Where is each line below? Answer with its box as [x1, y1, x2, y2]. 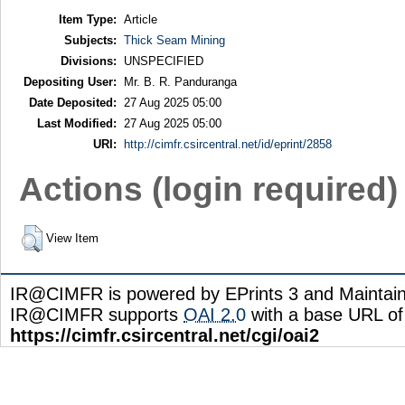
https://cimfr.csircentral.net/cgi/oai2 [10, 325, 319, 346]
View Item [45, 231, 99, 246]
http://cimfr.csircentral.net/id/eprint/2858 [123, 137, 332, 152]
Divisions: [60, 54, 117, 69]
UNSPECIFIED [123, 54, 203, 69]
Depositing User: [23, 75, 117, 89]
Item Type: [58, 13, 117, 27]
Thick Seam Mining [123, 33, 225, 48]
